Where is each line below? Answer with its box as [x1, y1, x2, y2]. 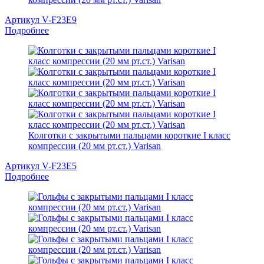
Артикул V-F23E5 [5, 161, 77, 171]
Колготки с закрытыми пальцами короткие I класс [28, 130, 230, 141]
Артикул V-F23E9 [5, 15, 77, 25]
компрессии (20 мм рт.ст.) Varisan [28, 141, 161, 151]
